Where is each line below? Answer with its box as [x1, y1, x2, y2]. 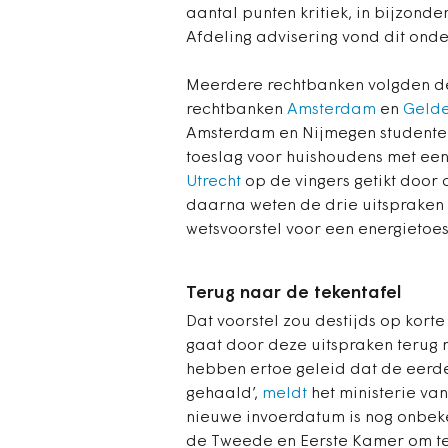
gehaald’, [186, 386, 262, 402]
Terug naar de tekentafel [186, 284, 402, 303]
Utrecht [186, 174, 241, 190]
